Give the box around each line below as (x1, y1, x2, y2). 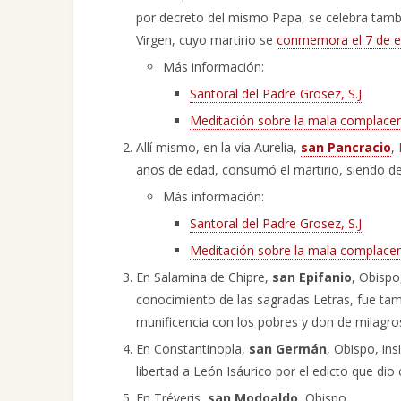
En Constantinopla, (136, 340, 249, 357)
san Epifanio (272, 269, 352, 286)
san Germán (249, 340, 327, 357)
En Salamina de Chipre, (136, 269, 272, 286)
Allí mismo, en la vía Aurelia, (136, 139, 301, 156)
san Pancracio (301, 139, 391, 156)
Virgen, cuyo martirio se (136, 31, 277, 48)
